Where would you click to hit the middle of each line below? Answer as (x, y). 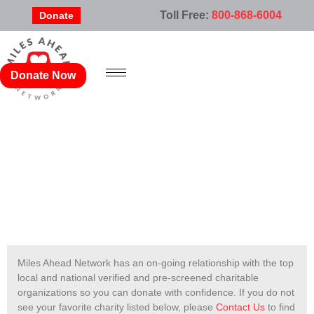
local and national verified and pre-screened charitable (138, 277)
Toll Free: (186, 15)
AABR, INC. (157, 168)
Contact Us (240, 307)
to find (280, 307)
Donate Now (43, 75)
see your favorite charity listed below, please (117, 307)
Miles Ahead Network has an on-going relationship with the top (156, 262)
